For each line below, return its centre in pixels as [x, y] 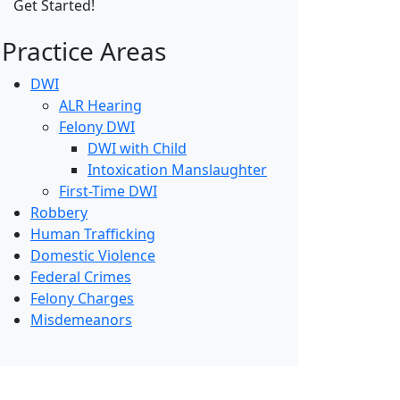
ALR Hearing [100, 105]
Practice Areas [84, 51]
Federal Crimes [81, 277]
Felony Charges [82, 298]
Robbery [59, 212]
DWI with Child [137, 148]
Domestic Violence [93, 255]
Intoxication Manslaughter [177, 170]
